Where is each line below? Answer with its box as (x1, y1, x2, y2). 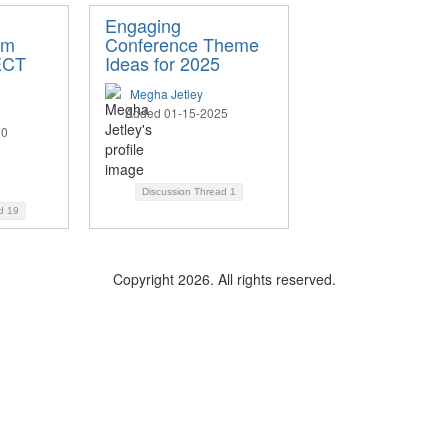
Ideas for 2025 (105, 50, 220, 77)
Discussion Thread (142, 186, 230, 198)
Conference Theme (105, 31, 259, 58)
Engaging (105, 12, 181, 39)
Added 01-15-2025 (125, 104, 228, 122)
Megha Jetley (130, 85, 203, 103)
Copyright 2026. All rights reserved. (112, 269, 336, 290)
